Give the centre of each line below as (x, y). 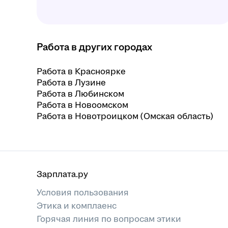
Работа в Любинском (80, 94)
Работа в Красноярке (81, 72)
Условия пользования (83, 193)
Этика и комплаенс (77, 206)
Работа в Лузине (71, 83)
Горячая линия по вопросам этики (109, 219)
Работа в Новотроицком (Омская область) (125, 116)
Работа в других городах (94, 47)
